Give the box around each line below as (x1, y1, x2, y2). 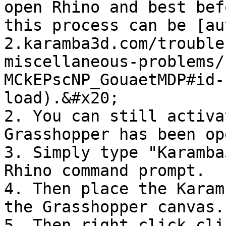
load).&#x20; (4, 89, 119, 107)
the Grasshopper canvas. (4, 198, 224, 216)
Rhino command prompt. (4, 161, 205, 180)
